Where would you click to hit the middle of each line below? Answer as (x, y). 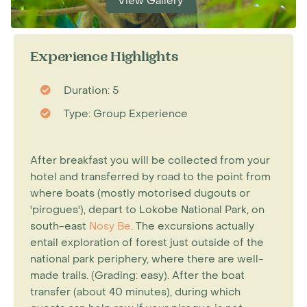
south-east (60, 226)
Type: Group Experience (126, 114)
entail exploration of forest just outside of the (147, 243)
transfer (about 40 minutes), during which (135, 292)
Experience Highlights (104, 58)
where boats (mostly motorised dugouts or (140, 193)
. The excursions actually (193, 226)
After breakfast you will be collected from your (150, 160)
